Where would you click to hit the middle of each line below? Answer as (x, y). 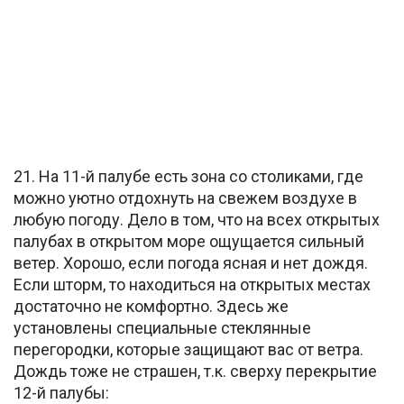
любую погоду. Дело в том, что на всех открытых (197, 220)
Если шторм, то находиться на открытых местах (192, 285)
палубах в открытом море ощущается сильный (189, 242)
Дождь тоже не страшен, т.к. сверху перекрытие (195, 372)
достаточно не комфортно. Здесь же (151, 307)
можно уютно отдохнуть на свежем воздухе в (185, 198)
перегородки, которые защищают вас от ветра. (188, 350)
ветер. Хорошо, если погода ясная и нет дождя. (191, 263)
